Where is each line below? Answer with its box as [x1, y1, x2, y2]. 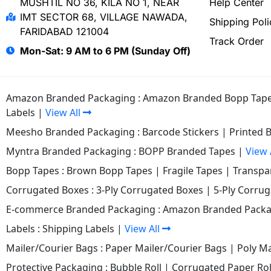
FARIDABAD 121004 [19, 25, 109, 38]
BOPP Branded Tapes [139, 145, 235, 158]
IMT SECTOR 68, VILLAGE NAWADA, [19, 11, 188, 24]
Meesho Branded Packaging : [6, 125, 142, 139]
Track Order [209, 35, 264, 48]
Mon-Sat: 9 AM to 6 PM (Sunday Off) [19, 45, 191, 57]
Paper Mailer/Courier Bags [105, 241, 227, 255]
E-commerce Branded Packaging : [6, 203, 163, 217]
